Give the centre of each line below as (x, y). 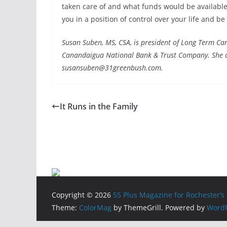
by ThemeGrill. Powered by (159, 207)
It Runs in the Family (99, 106)
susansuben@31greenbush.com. (112, 68)
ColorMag (95, 207)
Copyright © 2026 (82, 195)
